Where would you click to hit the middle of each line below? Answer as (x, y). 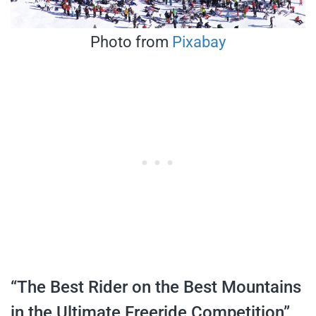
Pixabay (199, 42)
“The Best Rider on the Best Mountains (156, 287)
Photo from (131, 42)
